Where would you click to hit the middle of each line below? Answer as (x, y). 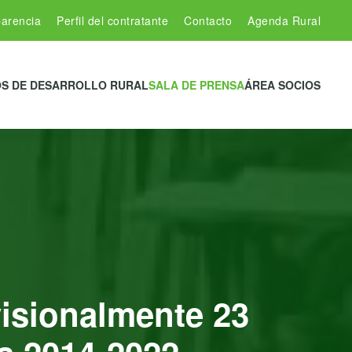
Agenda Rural (284, 20)
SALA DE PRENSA (196, 85)
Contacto (208, 20)
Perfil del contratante (112, 20)
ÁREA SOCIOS (282, 85)
